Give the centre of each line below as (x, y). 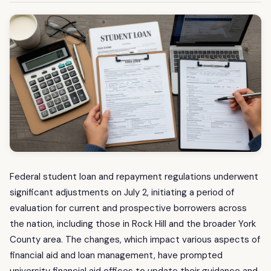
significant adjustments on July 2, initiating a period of (122, 193)
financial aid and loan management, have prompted (116, 256)
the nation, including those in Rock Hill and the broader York (133, 224)
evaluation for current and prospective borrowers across (128, 208)
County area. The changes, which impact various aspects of (135, 240)
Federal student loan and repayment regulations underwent (134, 177)
